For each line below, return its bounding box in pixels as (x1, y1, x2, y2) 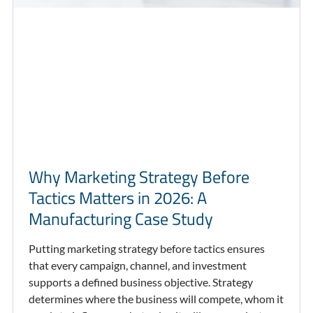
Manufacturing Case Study (28, 206, 213, 232)
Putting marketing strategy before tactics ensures (28, 242, 265, 256)
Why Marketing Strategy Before (28, 164, 249, 190)
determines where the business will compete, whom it (28, 292, 284, 306)
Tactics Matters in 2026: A (28, 185, 207, 211)
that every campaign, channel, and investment (28, 259, 247, 272)
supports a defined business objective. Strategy (28, 275, 253, 289)
